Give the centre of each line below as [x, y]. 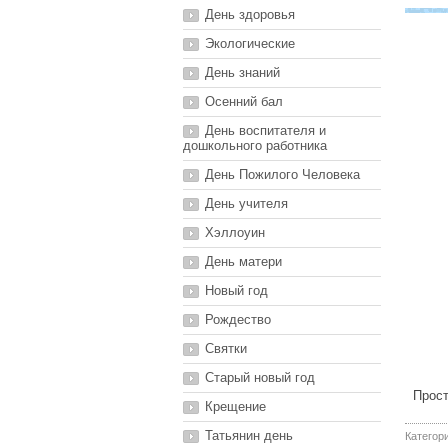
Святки [226, 348]
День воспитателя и [265, 130]
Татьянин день [249, 435]
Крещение [235, 406]
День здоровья [250, 14]
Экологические [250, 43]
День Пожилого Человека [282, 174]
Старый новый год [260, 377]
